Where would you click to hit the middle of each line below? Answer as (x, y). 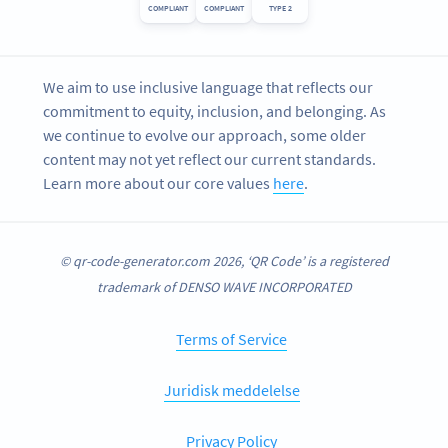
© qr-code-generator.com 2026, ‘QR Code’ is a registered (224, 260)
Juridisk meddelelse (231, 390)
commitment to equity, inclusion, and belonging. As (215, 111)
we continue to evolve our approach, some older (205, 135)
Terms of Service (231, 339)
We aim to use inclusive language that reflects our (208, 87)
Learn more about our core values (158, 183)
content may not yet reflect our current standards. (210, 159)
